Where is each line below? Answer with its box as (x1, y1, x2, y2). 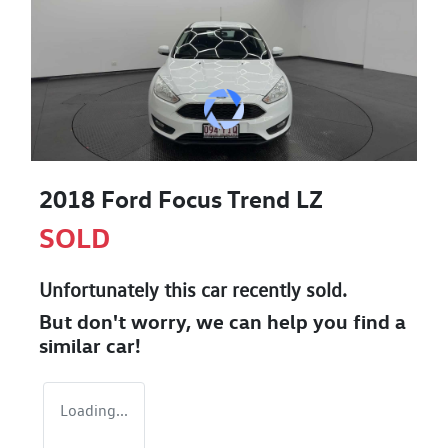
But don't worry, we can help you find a (39, 308, 406, 334)
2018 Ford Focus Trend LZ (39, 183, 323, 214)
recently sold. (227, 277, 347, 302)
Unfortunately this (39, 277, 201, 302)
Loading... (60, 400, 128, 420)
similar (39, 332, 106, 358)
